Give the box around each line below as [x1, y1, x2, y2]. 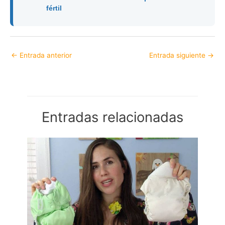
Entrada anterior [18, 51, 72, 59]
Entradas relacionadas [42, 108, 183, 126]
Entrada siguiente [149, 51, 207, 59]
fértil [46, 4, 62, 12]
